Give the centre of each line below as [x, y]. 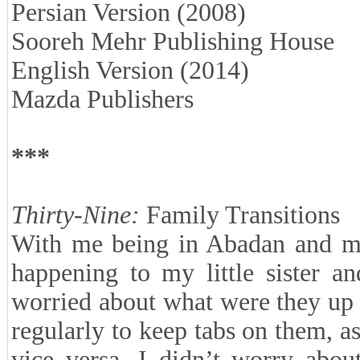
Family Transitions [243, 215]
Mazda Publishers [102, 99]
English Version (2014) [130, 70]
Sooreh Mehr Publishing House [173, 41]
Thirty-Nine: [79, 215]
